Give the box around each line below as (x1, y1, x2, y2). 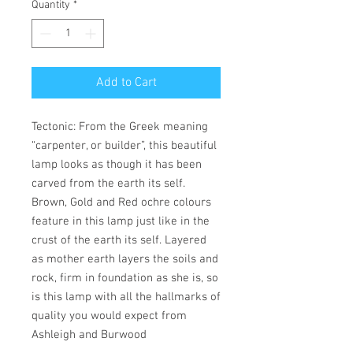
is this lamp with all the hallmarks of (32, 290, 221, 304)
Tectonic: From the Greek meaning (32, 120, 208, 134)
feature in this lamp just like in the (32, 214, 210, 229)
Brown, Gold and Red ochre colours (32, 195, 211, 210)
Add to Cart (95, 75, 157, 91)
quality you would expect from (32, 309, 187, 323)
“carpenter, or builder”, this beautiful (32, 139, 217, 153)
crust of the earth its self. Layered (32, 233, 206, 247)
